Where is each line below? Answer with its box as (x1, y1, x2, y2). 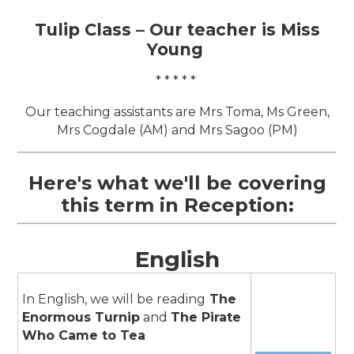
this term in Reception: (60, 193, 294, 217)
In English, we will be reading (22, 291, 206, 307)
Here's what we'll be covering (28, 171, 326, 194)
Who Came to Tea (22, 327, 146, 343)
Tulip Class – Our (34, 19, 183, 40)
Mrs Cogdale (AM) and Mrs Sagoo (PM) (56, 122, 298, 137)
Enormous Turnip (22, 309, 141, 325)
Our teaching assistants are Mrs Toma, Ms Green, (24, 104, 330, 119)
